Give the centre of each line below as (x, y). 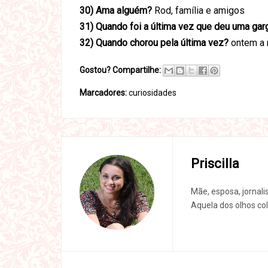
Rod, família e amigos (198, 10)
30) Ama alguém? (116, 10)
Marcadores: (104, 93)
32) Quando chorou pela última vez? (155, 43)
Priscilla (215, 164)
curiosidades (153, 93)
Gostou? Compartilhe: (120, 70)
